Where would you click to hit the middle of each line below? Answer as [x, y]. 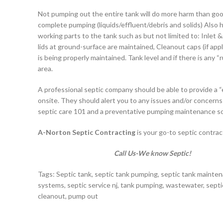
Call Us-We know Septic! [114, 153]
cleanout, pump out [68, 196]
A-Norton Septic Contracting [87, 132]
